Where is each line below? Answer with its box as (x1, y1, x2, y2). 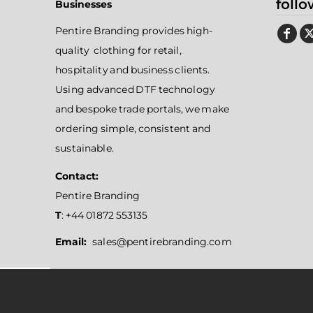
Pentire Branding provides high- (55, 24, 213, 37)
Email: (55, 235, 93, 248)
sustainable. (55, 142, 114, 154)
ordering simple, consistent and (55, 122, 211, 135)
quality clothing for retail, (55, 44, 182, 57)
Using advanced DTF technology (55, 83, 216, 96)
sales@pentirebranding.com (92, 235, 232, 248)
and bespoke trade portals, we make (55, 103, 229, 115)
